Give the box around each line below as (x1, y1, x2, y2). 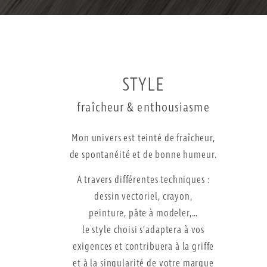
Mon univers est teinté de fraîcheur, (72, 132, 215, 146)
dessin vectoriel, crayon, (94, 190, 193, 204)
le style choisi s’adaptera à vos (82, 223, 205, 238)
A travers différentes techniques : (76, 173, 210, 188)
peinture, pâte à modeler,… (89, 207, 198, 221)
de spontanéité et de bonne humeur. (69, 148, 218, 163)
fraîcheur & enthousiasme (77, 98, 210, 116)
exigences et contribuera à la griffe (72, 240, 215, 254)
